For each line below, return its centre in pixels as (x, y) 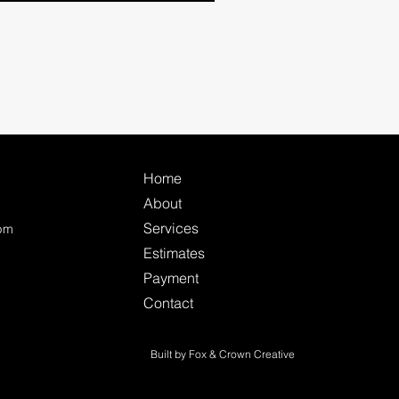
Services (171, 228)
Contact (168, 303)
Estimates (174, 253)
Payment (171, 278)
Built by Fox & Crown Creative (222, 354)
